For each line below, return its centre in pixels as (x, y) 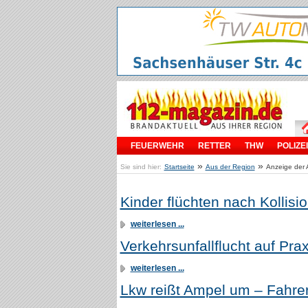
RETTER (214, 146)
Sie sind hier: (141, 167)
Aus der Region (230, 167)
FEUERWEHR (157, 146)
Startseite (179, 167)
